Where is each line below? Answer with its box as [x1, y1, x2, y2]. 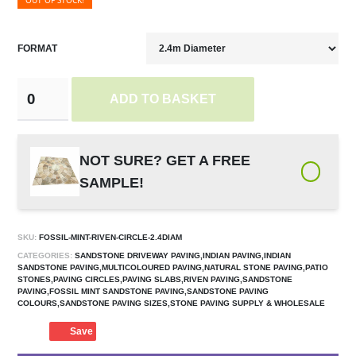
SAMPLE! [79, 175, 145, 192]
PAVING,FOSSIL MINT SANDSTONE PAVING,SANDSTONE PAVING [17, 287, 269, 296]
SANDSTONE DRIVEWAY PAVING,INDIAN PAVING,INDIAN [72, 251, 292, 261]
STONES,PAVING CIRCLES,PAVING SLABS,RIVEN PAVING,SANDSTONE [17, 275, 293, 284]
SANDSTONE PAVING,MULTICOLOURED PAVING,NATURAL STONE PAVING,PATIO [17, 263, 329, 273]
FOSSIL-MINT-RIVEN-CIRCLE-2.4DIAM [37, 233, 183, 242]
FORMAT [17, 43, 58, 55]
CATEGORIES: [17, 251, 73, 261]
